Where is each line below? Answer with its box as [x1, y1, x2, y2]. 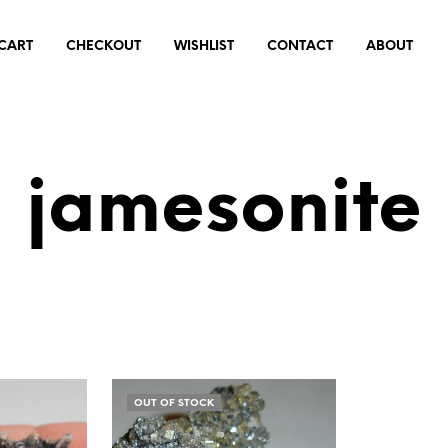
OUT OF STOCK [133, 397, 214, 409]
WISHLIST [174, 40, 234, 53]
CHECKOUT [66, 40, 141, 53]
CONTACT [267, 40, 333, 53]
